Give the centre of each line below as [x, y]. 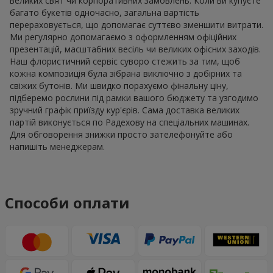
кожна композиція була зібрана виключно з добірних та [126, 73]
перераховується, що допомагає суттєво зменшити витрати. [136, 24]
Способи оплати [67, 202]
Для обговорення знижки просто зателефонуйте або [121, 134]
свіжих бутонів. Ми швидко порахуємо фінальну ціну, [119, 85]
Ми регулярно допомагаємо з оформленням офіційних [123, 37]
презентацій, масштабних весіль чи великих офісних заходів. [135, 49]
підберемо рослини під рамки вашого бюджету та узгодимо [134, 97]
